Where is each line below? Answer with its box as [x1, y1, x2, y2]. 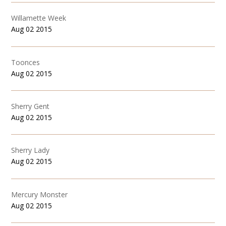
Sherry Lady [11, 145, 50, 155]
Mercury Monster [11, 189, 68, 199]
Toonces [11, 57, 40, 67]
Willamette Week [11, 13, 67, 23]
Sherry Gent [11, 101, 50, 111]
